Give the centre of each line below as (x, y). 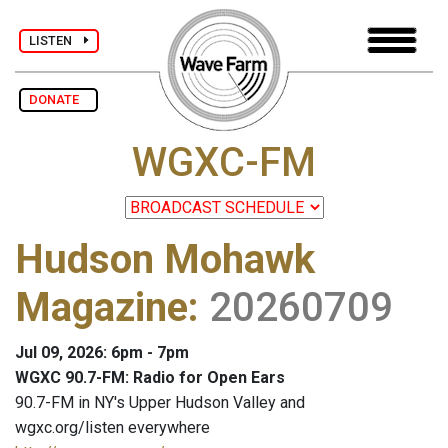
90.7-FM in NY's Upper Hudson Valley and (160, 403)
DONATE (58, 99)
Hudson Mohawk (165, 260)
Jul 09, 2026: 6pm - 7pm (102, 353)
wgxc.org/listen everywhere (112, 428)
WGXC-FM (224, 163)
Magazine (101, 308)
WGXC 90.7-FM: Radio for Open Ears (150, 378)
